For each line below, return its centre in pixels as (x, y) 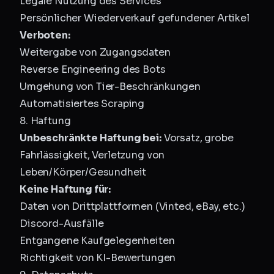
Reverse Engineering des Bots (93, 69)
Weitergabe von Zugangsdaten (95, 52)
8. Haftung (45, 121)
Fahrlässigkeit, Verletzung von (92, 155)
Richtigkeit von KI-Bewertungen (98, 258)
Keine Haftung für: (65, 189)
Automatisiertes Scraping (82, 104)
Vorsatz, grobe (197, 138)
